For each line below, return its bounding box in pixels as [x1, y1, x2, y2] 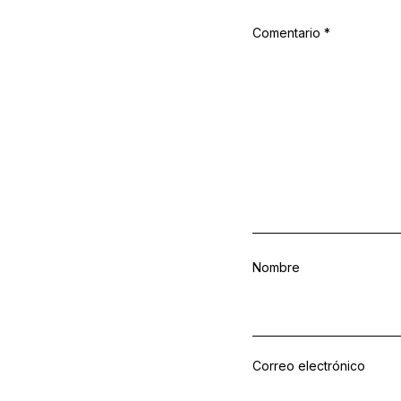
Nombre [252, 260, 300, 276]
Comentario [252, 25, 324, 41]
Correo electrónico [252, 358, 365, 374]
